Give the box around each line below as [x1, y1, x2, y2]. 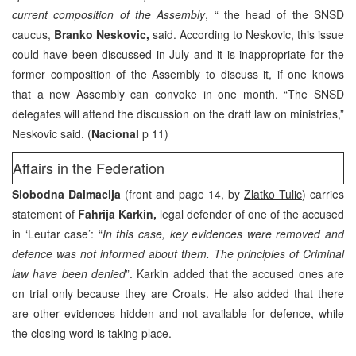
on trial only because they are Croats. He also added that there [12, 284, 344, 301]
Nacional [91, 125, 142, 141]
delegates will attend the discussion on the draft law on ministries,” [12, 105, 344, 122]
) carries [302, 185, 344, 202]
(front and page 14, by [125, 185, 244, 202]
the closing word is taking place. [12, 324, 172, 341]
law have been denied [12, 265, 126, 281]
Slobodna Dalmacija [12, 185, 125, 202]
